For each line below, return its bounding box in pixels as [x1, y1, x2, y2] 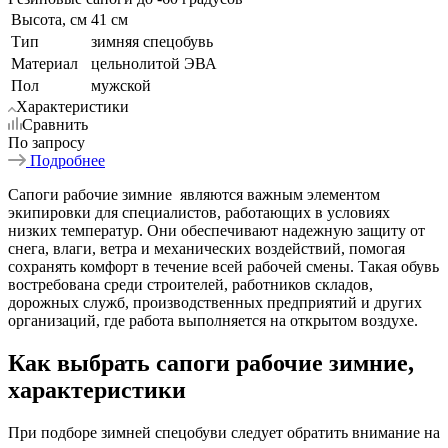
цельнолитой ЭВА [91, 54, 217, 72]
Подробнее [30, 151, 105, 169]
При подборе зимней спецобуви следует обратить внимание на [8, 423, 440, 441]
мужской [91, 76, 151, 94]
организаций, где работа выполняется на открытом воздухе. [8, 311, 418, 329]
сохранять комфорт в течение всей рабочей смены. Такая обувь [8, 257, 439, 275]
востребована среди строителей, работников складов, [8, 275, 373, 293]
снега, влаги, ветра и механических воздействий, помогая [8, 239, 405, 257]
